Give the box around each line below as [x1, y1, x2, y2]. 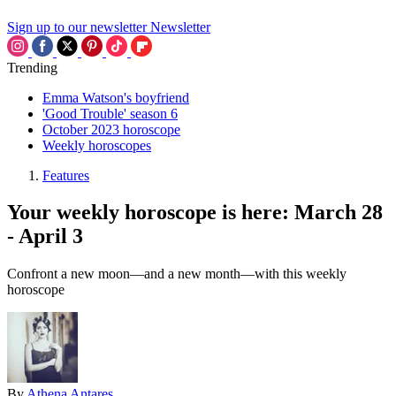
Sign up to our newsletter [7, 19, 147, 34]
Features [42, 167, 89, 183]
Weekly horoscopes [42, 137, 151, 153]
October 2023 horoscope [42, 121, 180, 137]
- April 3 [7, 225, 83, 248]
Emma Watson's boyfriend [42, 89, 189, 105]
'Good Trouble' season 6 [42, 105, 178, 121]
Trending [7, 59, 57, 75]
